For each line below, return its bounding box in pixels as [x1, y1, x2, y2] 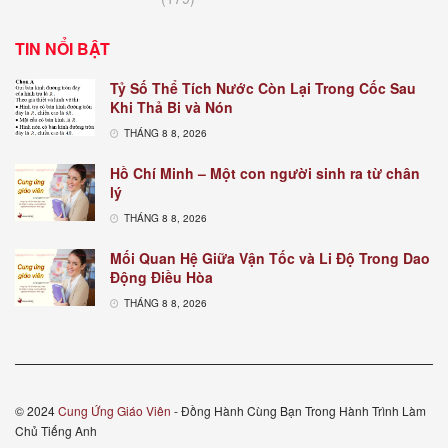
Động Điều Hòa [110, 267, 213, 288]
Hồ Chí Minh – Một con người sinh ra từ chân [110, 163, 420, 184]
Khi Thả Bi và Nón [110, 97, 233, 118]
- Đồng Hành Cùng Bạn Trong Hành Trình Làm [171, 402, 426, 420]
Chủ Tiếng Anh [15, 422, 97, 440]
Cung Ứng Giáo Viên [58, 402, 171, 420]
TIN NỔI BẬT [15, 37, 110, 61]
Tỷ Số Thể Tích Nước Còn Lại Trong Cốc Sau [110, 78, 416, 99]
